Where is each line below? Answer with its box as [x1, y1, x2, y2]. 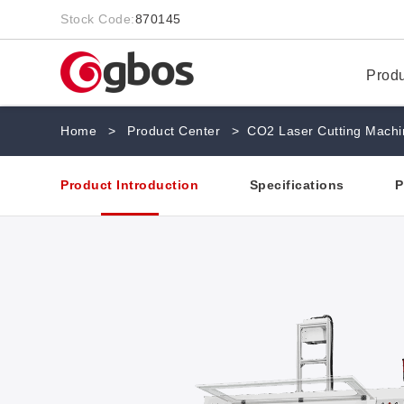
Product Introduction [60, 178, 199, 193]
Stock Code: [60, 12, 135, 27]
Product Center [127, 124, 221, 139]
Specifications [249, 178, 344, 193]
